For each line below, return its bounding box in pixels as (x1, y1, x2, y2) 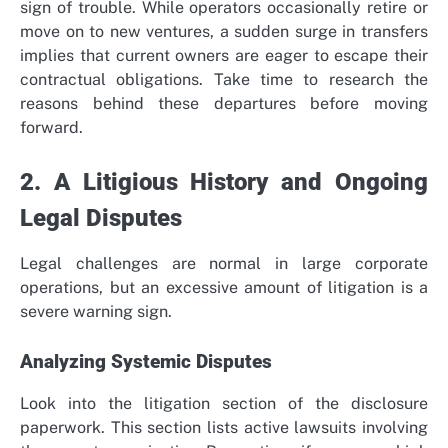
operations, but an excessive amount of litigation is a (20, 277, 428, 297)
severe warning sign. (20, 301, 172, 321)
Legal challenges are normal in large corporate (20, 253, 428, 273)
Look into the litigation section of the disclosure (20, 394, 428, 414)
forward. (20, 117, 83, 137)
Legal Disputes (20, 203, 182, 232)
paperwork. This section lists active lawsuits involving (20, 418, 428, 438)
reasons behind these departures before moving (20, 93, 428, 113)
